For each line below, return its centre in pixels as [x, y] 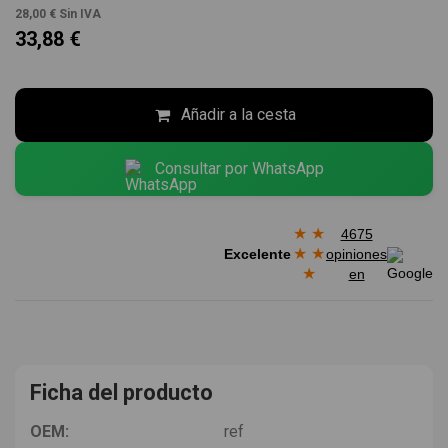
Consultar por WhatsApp [239, 169]
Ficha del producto [121, 392]
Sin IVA [80, 14]
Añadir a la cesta [238, 115]
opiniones [356, 253]
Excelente [257, 253]
